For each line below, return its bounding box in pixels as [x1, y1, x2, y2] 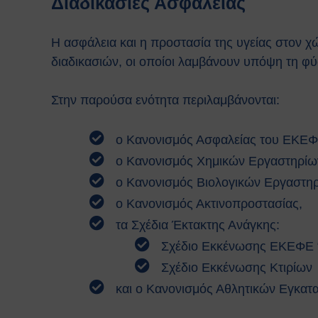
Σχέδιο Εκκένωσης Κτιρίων [161, 260, 312, 275]
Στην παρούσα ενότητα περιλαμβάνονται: [51, 92, 280, 107]
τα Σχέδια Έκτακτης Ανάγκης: [116, 217, 280, 232]
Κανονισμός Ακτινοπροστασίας [126, 196, 299, 211]
